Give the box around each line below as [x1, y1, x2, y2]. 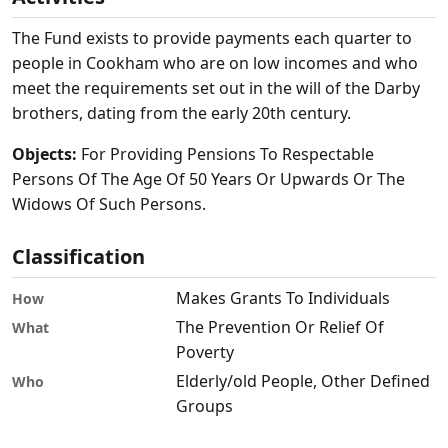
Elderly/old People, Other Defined [176, 370, 430, 393]
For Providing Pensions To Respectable [77, 143, 374, 166]
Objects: [12, 143, 77, 166]
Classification [12, 243, 145, 271]
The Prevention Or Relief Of [176, 316, 384, 339]
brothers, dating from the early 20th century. [12, 102, 351, 125]
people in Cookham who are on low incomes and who [12, 52, 418, 75]
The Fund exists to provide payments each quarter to [12, 27, 412, 50]
